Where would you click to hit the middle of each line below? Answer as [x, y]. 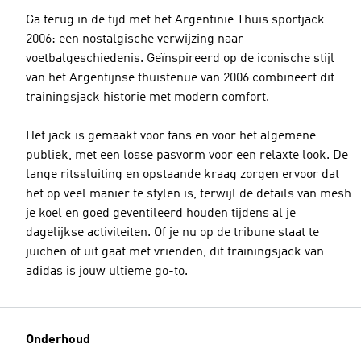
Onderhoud [58, 340]
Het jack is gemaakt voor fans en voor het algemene [171, 136]
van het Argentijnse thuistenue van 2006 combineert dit [180, 78]
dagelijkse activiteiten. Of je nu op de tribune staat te [172, 233]
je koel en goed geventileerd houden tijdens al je [161, 214]
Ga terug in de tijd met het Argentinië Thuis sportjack [175, 20]
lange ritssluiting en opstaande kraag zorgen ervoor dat [183, 175]
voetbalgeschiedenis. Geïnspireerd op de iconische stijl [180, 59]
